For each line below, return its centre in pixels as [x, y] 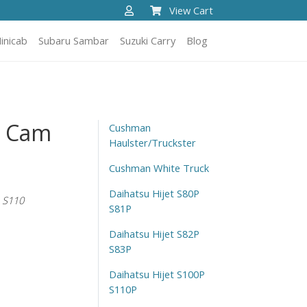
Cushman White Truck [159, 168]
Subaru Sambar [74, 41]
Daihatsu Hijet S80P [154, 193]
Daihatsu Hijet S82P [154, 233]
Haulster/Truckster [152, 142]
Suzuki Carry [148, 41]
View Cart [191, 10]
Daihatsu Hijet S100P [157, 274]
